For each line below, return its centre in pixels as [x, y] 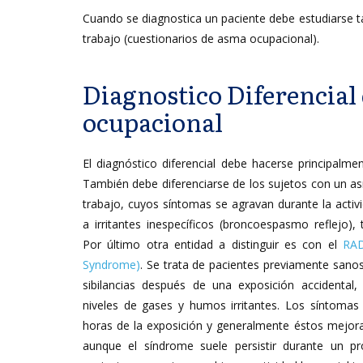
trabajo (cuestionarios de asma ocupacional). [201, 38]
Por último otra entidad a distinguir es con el [213, 244]
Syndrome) [111, 265]
